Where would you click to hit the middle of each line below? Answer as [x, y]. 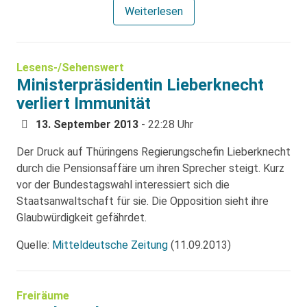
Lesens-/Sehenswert [70, 68]
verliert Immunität [84, 104]
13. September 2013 [87, 125]
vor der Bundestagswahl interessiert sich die [123, 185]
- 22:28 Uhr [166, 125]
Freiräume [43, 296]
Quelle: [34, 245]
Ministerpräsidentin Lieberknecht [140, 85]
